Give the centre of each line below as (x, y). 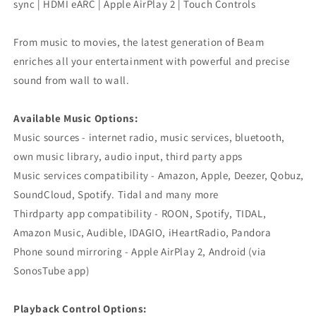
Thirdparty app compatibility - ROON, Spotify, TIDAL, (140, 213)
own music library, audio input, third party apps (128, 156)
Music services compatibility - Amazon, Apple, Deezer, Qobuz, (159, 175)
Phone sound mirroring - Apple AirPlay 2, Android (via (140, 251)
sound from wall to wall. (72, 80)
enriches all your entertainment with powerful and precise (152, 61)
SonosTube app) (51, 271)
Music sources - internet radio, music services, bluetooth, (149, 137)
